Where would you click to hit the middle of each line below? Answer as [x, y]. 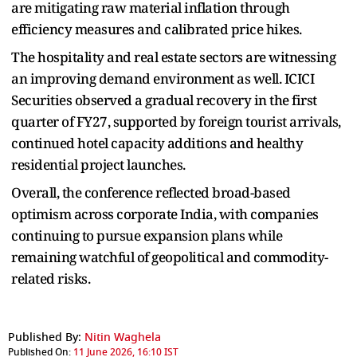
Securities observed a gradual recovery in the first [164, 100]
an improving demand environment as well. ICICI [163, 78]
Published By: [45, 337]
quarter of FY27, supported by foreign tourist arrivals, [176, 121]
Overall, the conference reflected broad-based [151, 192]
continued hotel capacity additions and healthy [157, 143]
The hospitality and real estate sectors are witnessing [173, 57]
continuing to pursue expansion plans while [147, 235]
